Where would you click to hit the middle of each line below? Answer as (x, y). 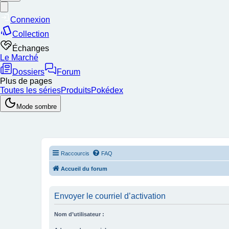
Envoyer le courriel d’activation (110, 196)
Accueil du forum (84, 169)
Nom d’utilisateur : (79, 214)
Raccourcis (75, 153)
